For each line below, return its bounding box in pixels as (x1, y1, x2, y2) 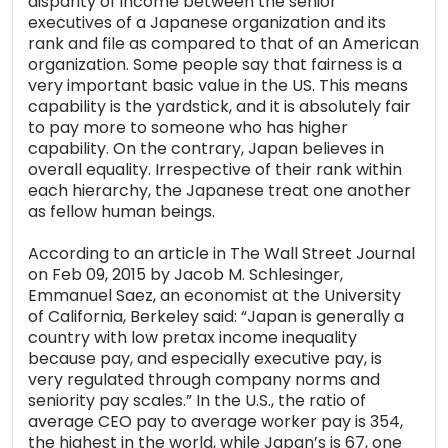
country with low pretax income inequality (28, 326, 357, 350)
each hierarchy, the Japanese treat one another (28, 179, 411, 203)
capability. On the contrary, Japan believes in (28, 137, 384, 161)
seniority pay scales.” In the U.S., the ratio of (28, 389, 366, 413)
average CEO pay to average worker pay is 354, (28, 410, 403, 434)
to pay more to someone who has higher (28, 116, 348, 140)
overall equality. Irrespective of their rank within (28, 158, 402, 182)
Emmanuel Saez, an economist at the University (28, 284, 401, 308)
